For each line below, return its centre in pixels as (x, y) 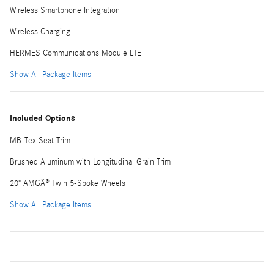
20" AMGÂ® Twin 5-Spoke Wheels (68, 183)
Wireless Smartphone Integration (65, 10)
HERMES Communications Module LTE (76, 53)
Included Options (43, 118)
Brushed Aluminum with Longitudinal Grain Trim (90, 162)
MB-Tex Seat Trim (40, 140)
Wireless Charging (40, 31)
